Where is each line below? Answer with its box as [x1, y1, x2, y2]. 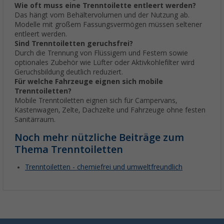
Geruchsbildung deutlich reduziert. [14, 68, 123, 76]
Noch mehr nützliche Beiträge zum [14, 131, 184, 144]
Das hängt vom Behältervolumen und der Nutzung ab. [14, 11, 189, 19]
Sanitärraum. [14, 115, 55, 124]
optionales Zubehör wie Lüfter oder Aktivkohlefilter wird [14, 58, 194, 67]
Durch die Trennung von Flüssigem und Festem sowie [14, 49, 188, 57]
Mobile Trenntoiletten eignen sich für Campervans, [14, 96, 177, 105]
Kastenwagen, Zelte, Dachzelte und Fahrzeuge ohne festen [14, 106, 205, 114]
